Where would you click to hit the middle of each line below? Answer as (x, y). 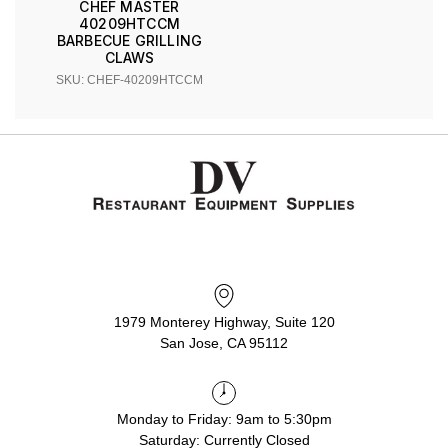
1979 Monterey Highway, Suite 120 (224, 321)
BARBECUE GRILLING (129, 40)
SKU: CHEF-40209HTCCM (129, 79)
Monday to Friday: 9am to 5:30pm (224, 418)
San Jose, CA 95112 (224, 342)
